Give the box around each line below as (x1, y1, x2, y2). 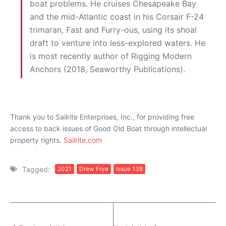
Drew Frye (79, 165, 108, 173)
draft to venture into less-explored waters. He (30, 37, 205, 48)
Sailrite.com (64, 135, 102, 144)
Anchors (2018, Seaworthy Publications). (30, 64, 185, 74)
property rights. (10, 135, 64, 144)
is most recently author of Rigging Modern (30, 50, 192, 61)
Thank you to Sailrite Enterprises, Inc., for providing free (10, 112, 194, 121)
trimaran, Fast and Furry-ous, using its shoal (30, 24, 197, 35)
